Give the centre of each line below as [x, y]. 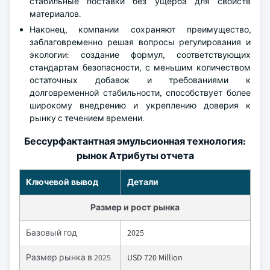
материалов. [55, 14]
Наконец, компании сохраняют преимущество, [140, 29]
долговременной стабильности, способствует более [140, 93]
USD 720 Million [155, 257]
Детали [143, 182]
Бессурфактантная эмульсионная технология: [135, 141]
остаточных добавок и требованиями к [140, 80]
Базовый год [52, 232]
